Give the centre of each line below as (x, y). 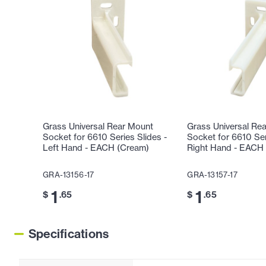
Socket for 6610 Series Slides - (105, 137)
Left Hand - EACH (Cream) (96, 148)
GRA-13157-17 (212, 175)
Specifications (69, 234)
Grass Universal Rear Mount (98, 127)
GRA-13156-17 (69, 175)
